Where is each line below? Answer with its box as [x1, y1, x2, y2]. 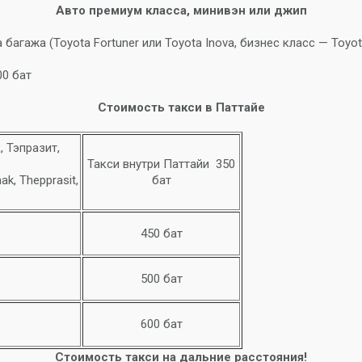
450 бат [140, 226, 183, 241]
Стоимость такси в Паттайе [97, 100, 265, 115]
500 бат [140, 271, 183, 286]
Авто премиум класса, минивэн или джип [55, 3, 307, 18]
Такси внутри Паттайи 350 [87, 157, 235, 171]
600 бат [140, 317, 183, 331]
